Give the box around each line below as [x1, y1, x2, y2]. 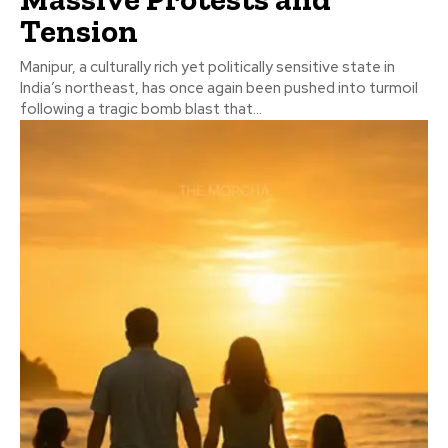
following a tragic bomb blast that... [20, 99, 262, 120]
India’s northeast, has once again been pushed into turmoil [20, 78, 418, 99]
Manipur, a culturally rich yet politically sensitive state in [20, 57, 395, 78]
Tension [20, 12, 138, 51]
